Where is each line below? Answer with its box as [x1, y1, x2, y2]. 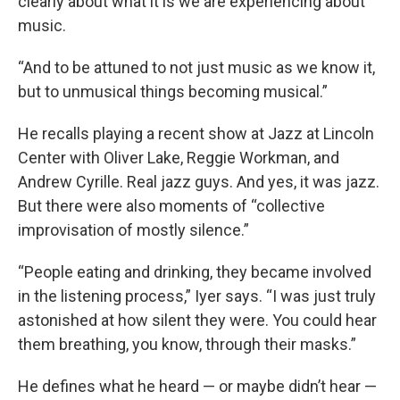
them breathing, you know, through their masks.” [18, 334, 356, 354]
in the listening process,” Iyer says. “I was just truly [18, 286, 376, 305]
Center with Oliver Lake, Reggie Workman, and [18, 147, 339, 167]
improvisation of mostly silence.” [18, 220, 249, 239]
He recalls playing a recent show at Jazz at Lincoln [18, 123, 374, 143]
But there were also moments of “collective [18, 196, 325, 215]
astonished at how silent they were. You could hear [18, 310, 377, 329]
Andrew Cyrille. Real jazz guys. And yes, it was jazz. [18, 171, 379, 191]
